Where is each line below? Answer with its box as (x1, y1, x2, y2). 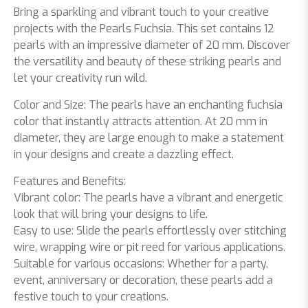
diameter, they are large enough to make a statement (14, 131, 284, 145)
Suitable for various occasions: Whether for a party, (14, 256, 268, 271)
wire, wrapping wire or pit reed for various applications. (14, 240, 285, 254)
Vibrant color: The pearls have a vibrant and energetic (14, 190, 283, 205)
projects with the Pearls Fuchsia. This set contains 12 (14, 21, 274, 36)
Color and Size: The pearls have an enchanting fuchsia (14, 98, 283, 112)
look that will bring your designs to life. (14, 207, 208, 221)
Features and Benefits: (14, 174, 126, 188)
